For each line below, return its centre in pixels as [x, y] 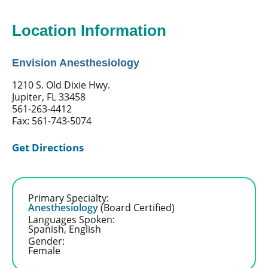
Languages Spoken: [71, 219]
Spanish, [48, 229]
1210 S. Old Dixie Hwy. [61, 84]
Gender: [46, 240]
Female [44, 250]
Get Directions [48, 147]
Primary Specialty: [68, 197]
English [85, 229]
